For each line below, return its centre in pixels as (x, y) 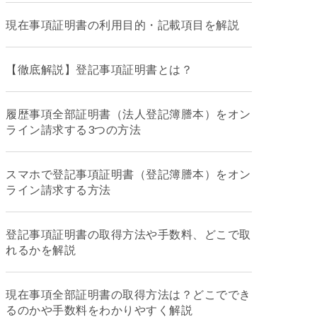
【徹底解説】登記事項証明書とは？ (99, 69)
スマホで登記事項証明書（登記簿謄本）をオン (128, 174)
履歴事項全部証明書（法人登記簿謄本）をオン (128, 114)
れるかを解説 (41, 249)
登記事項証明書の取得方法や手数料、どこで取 (128, 234)
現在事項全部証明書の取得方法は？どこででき (128, 294)
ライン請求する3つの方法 (73, 129)
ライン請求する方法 (58, 189)
